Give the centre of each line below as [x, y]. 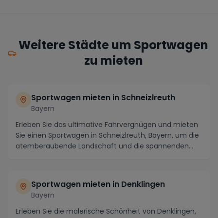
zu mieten [113, 60]
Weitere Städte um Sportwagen [114, 45]
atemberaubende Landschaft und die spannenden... [104, 146]
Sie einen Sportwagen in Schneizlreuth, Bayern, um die [107, 135]
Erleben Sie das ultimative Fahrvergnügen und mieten [107, 124]
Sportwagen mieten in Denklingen [98, 184]
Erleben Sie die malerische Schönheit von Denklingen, [106, 211]
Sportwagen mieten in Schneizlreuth [103, 97]
